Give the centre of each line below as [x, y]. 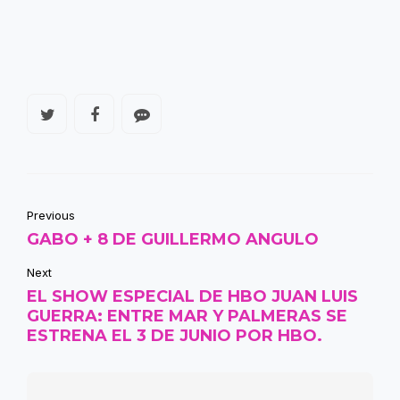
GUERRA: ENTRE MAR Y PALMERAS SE [187, 317]
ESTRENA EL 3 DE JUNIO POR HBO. [175, 336]
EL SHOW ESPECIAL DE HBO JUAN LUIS [192, 297]
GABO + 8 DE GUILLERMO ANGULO [173, 240]
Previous [51, 216]
